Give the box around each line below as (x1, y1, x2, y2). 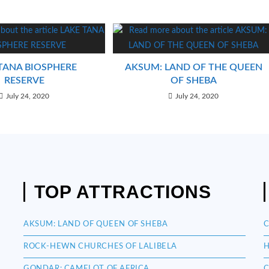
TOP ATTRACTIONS (34, 182, 212, 202)
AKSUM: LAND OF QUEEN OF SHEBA (23, 220, 168, 229)
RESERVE (4, 76, 44, 86)
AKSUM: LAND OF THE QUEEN (124, 62, 262, 73)
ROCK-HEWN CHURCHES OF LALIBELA (23, 243, 177, 251)
